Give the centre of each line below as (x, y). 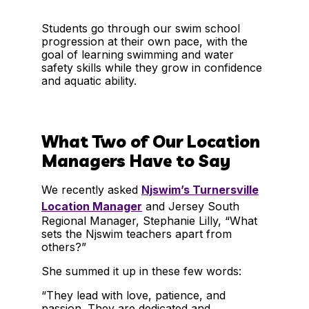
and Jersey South (191, 206)
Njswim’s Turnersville (200, 189)
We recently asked (91, 189)
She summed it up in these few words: (141, 271)
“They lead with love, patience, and (133, 295)
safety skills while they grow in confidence (152, 67)
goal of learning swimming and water (138, 54)
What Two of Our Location (151, 141)
